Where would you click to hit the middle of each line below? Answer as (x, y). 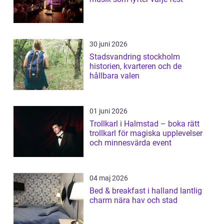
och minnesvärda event (130, 143)
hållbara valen (114, 76)
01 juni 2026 (108, 111)
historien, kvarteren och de (135, 66)
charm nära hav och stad (133, 200)
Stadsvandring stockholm (135, 57)
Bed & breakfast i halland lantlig (135, 191)
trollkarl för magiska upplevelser (146, 133)
